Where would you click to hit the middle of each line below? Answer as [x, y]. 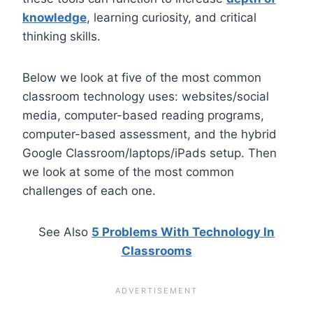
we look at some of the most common [128, 172]
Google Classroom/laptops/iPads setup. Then [150, 153]
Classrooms [156, 250]
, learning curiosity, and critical [172, 17]
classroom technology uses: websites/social [146, 96]
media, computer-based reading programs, [143, 115]
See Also [65, 232]
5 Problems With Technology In [183, 232]
